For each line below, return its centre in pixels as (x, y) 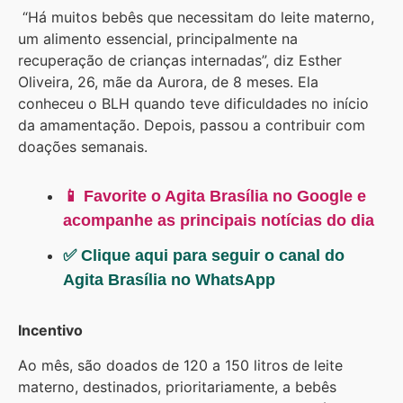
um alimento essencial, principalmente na (158, 39)
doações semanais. (85, 147)
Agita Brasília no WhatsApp (169, 280)
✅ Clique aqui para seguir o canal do (204, 256)
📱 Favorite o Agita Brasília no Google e (215, 197)
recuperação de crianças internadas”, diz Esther (180, 61)
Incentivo (50, 331)
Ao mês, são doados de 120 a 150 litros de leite (180, 365)
